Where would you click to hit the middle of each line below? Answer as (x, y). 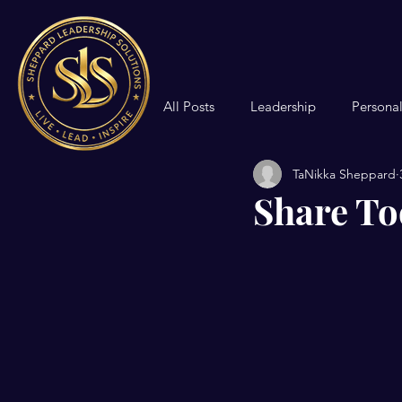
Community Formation (267, 178)
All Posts (189, 106)
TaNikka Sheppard (344, 174)
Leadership (283, 106)
